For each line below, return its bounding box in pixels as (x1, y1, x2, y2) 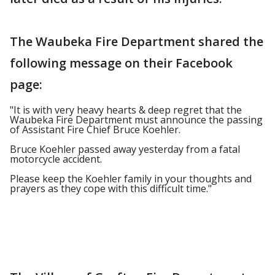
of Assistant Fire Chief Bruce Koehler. (10, 123, 180, 136)
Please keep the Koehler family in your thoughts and (10, 172, 252, 185)
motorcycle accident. (10, 152, 102, 166)
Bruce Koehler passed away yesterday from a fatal (10, 142, 240, 156)
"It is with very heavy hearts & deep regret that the (10, 103, 242, 117)
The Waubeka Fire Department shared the (10, 33, 263, 50)
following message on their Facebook (10, 55, 233, 71)
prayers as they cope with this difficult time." (10, 182, 212, 195)
